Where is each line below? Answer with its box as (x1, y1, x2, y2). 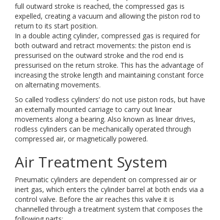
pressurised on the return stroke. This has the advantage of (15, 60, 203, 70)
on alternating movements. (15, 80, 101, 89)
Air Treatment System (15, 152, 167, 172)
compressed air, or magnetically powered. (15, 134, 148, 143)
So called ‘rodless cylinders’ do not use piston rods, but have (15, 95, 205, 104)
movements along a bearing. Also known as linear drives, (15, 114, 195, 124)
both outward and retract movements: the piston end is (15, 41, 191, 50)
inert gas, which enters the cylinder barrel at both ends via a (15, 185, 204, 194)
